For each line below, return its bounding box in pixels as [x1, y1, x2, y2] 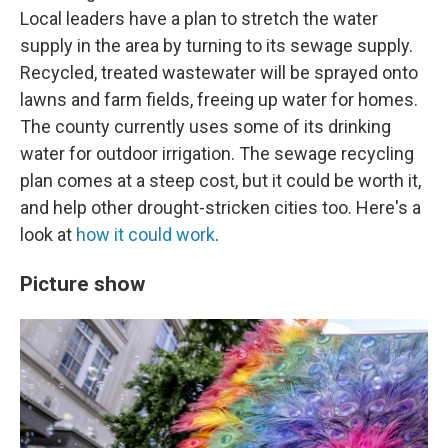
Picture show [20, 271, 145, 296]
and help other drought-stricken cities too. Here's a [20, 197, 421, 218]
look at [20, 224, 76, 245]
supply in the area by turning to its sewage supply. [20, 35, 413, 56]
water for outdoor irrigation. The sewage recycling [20, 143, 414, 164]
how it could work [76, 224, 215, 245]
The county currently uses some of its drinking [20, 116, 391, 137]
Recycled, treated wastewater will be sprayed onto [20, 62, 418, 83]
